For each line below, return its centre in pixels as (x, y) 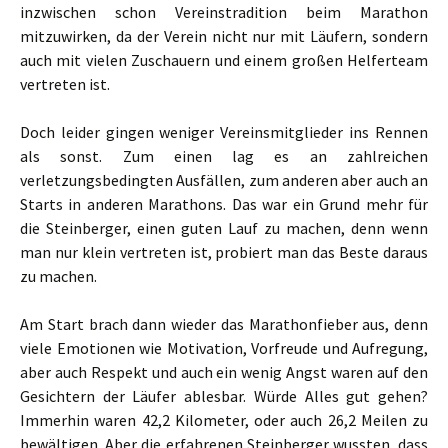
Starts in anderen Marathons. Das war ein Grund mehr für (224, 204)
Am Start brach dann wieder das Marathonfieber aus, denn (224, 324)
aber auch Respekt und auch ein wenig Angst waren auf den (224, 372)
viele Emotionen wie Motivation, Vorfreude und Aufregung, (224, 348)
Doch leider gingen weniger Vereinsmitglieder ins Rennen (224, 132)
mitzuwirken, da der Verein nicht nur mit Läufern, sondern (224, 36)
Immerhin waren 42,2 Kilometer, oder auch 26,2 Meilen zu (224, 420)
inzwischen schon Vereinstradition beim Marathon (224, 12)
